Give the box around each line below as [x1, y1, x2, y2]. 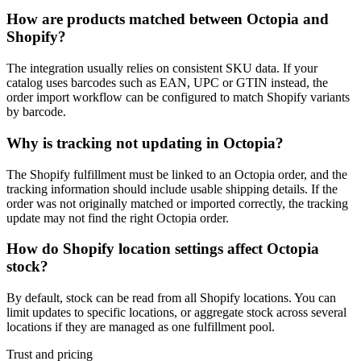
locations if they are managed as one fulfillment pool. [6, 319, 275, 334]
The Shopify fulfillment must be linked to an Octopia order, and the [6, 167, 347, 181]
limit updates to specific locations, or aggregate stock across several [6, 305, 346, 319]
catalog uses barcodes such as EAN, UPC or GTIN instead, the [6, 76, 328, 90]
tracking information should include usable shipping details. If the [6, 181, 338, 196]
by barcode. [6, 105, 66, 119]
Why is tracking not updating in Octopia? [6, 134, 284, 151]
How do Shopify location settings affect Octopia [6, 240, 319, 258]
